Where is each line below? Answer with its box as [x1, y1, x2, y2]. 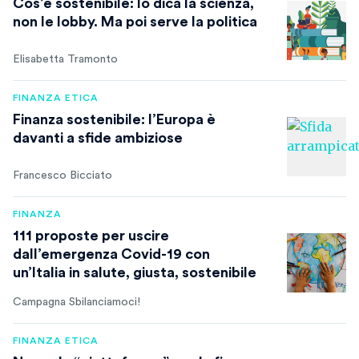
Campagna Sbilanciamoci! [13, 296, 140, 308]
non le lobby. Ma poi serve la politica [13, 14, 257, 29]
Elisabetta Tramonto [13, 54, 118, 65]
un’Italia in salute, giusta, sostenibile [13, 265, 256, 280]
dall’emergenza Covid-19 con [13, 247, 210, 261]
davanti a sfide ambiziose [13, 131, 183, 145]
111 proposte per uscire [13, 228, 169, 243]
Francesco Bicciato [13, 170, 112, 181]
